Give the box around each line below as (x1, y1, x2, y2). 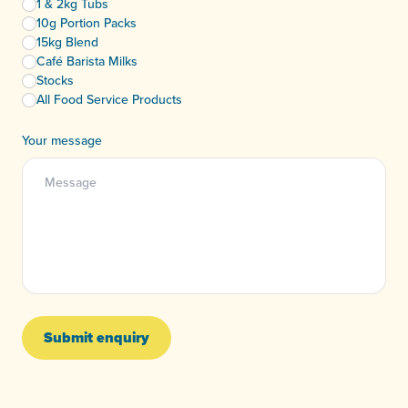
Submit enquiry (44, 327, 149, 349)
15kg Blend (36, 33, 98, 52)
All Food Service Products (36, 90, 182, 109)
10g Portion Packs (36, 14, 137, 33)
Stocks (36, 71, 74, 90)
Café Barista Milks (36, 52, 138, 71)
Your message (22, 131, 102, 150)
